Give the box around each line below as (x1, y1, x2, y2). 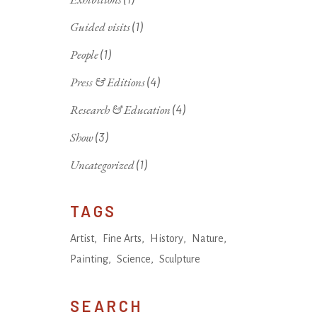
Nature (191, 232, 224, 244)
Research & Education (69, 101, 171, 117)
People (69, 46, 98, 62)
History (149, 232, 183, 244)
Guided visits (69, 18, 130, 35)
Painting (69, 253, 108, 265)
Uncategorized (69, 156, 134, 173)
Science (116, 253, 151, 265)
